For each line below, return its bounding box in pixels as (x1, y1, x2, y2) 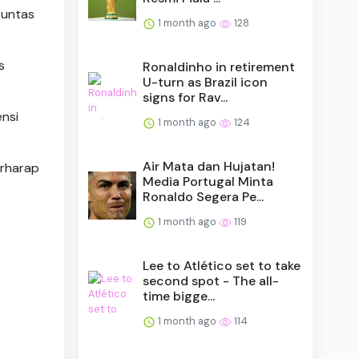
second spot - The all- (143, 272, 280, 289)
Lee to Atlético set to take (143, 256, 301, 274)
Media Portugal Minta (143, 172, 274, 190)
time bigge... (143, 287, 216, 305)
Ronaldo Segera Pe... (143, 188, 264, 205)
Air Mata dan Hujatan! (143, 157, 276, 175)
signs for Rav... (143, 88, 228, 106)
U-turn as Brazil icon (143, 73, 268, 91)
